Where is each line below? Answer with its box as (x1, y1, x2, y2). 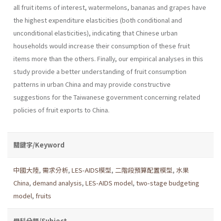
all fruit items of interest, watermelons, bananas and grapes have (13, 2, 206, 12)
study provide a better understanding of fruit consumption (13, 66, 186, 76)
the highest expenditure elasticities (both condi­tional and (13, 15, 182, 25)
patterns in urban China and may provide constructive (13, 79, 171, 89)
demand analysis (33, 178, 82, 187)
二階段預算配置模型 (115, 165, 173, 175)
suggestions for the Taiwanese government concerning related (13, 92, 200, 102)
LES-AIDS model (85, 178, 133, 187)
